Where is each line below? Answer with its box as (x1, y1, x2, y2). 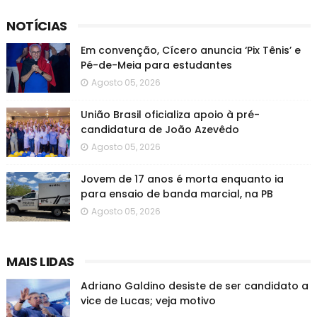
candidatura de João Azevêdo (80, 122, 239, 137)
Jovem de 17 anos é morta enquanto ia (80, 172, 284, 186)
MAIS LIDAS (6, 253, 74, 270)
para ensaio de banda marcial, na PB (80, 187, 273, 201)
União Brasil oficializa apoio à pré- (80, 108, 260, 122)
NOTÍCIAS (6, 17, 67, 35)
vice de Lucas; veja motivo (80, 294, 216, 308)
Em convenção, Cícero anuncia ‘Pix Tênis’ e (80, 43, 301, 57)
